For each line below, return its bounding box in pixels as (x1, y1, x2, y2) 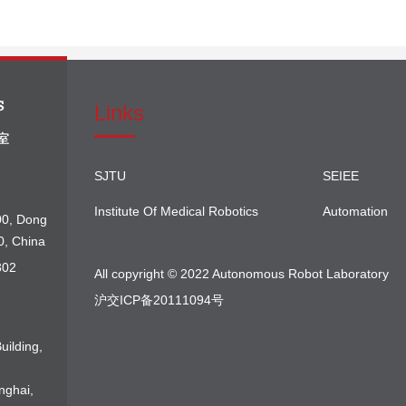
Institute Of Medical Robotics (94, 203, 258, 218)
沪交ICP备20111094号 (94, 292, 224, 307)
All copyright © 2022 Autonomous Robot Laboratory (94, 266, 389, 281)
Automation (323, 203, 388, 218)
